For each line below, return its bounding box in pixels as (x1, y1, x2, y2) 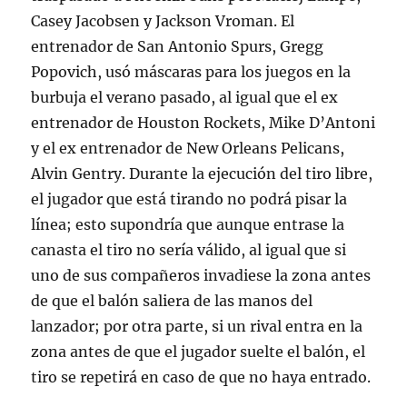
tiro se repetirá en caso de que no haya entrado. (31, 368, 372, 387)
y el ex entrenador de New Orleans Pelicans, (31, 139, 345, 158)
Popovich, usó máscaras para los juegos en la (31, 63, 352, 82)
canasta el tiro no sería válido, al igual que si (31, 241, 347, 260)
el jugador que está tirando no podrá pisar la (31, 190, 348, 209)
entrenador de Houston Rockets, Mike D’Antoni (31, 114, 376, 133)
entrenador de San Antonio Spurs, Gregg (31, 37, 324, 56)
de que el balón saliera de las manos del (31, 292, 313, 311)
